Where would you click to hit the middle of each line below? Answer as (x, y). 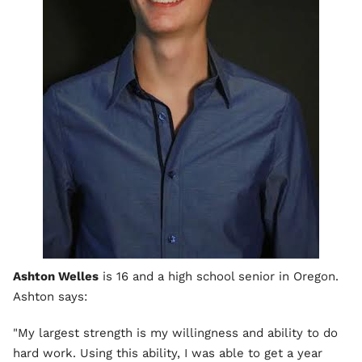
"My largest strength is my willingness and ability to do (175, 333)
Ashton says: (50, 297)
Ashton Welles (56, 277)
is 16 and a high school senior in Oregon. (219, 277)
